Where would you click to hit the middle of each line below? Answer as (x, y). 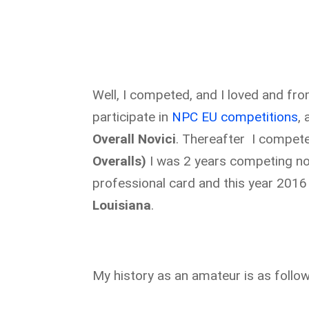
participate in (132, 117)
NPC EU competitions (235, 117)
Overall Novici (134, 139)
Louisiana (122, 206)
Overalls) (120, 161)
